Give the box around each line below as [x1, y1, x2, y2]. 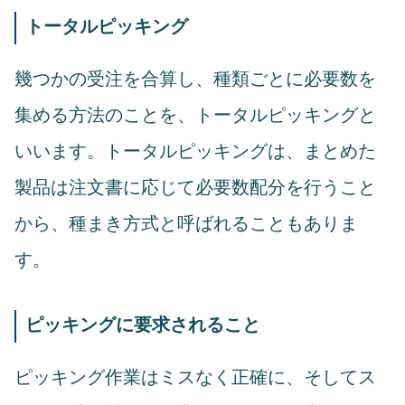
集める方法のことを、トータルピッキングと [14, 104, 376, 125]
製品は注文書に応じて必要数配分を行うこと [14, 176, 376, 197]
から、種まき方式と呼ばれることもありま [14, 212, 358, 233]
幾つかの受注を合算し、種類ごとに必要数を [14, 68, 376, 89]
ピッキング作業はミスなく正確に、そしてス [14, 366, 376, 387]
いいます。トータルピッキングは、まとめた [14, 140, 376, 161]
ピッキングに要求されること [25, 314, 260, 334]
